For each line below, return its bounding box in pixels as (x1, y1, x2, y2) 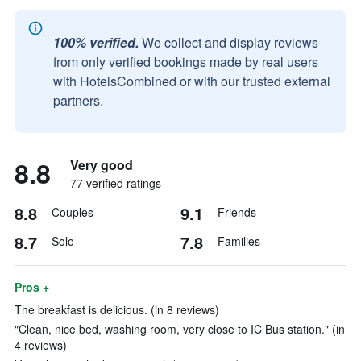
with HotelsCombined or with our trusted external (53, 72, 330, 90)
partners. (53, 91, 103, 110)
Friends (218, 204, 256, 220)
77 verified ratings (70, 175, 161, 191)
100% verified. (53, 33, 139, 52)
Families (218, 233, 260, 249)
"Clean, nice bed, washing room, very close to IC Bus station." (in (15, 321, 345, 337)
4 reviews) (15, 337, 67, 353)
